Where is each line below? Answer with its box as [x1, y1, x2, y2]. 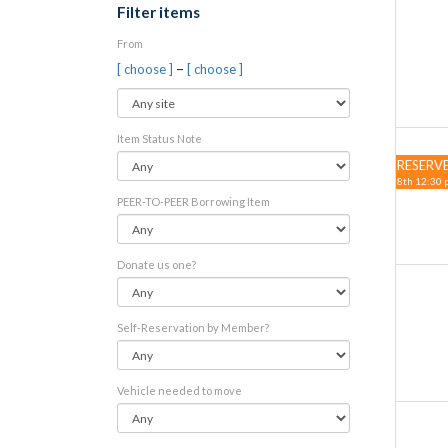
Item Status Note [117, 132, 202, 145]
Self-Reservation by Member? [117, 321, 269, 334]
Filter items [117, 3, 200, 21]
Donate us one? [117, 258, 196, 271]
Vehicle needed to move [117, 384, 242, 397]
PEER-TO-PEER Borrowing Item [117, 195, 270, 208]
